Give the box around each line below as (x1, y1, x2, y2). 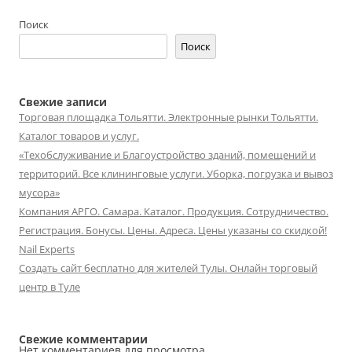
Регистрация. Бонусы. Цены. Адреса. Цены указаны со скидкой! (19, 223, 327, 237)
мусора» (19, 185, 60, 200)
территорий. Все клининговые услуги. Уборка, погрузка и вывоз (19, 167, 333, 181)
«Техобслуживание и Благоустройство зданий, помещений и (19, 148, 316, 162)
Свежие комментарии (19, 332, 148, 346)
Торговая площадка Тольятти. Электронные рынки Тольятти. (19, 110, 318, 124)
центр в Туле (19, 280, 80, 294)
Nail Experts (19, 242, 75, 256)
